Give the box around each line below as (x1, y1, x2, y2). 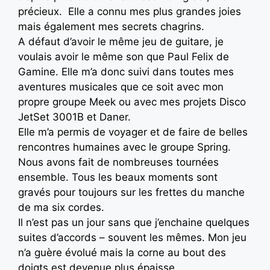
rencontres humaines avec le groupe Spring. (18, 140, 231, 153)
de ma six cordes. (18, 201, 104, 213)
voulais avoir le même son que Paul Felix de (18, 50, 229, 63)
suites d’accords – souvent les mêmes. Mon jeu (18, 231, 246, 243)
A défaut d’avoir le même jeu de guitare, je (18, 35, 224, 48)
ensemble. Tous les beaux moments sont (18, 171, 218, 183)
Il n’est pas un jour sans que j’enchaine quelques (18, 216, 250, 228)
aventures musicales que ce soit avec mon (18, 80, 224, 93)
